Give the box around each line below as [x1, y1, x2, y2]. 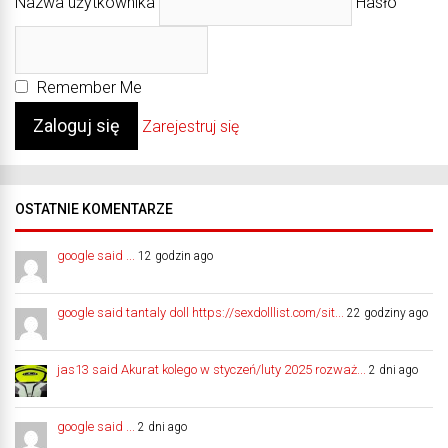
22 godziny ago [347, 305, 428, 320]
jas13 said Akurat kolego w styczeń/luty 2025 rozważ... [57, 361, 366, 377]
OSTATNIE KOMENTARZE [15, 200, 173, 217]
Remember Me [33, 77, 142, 97]
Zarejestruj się [142, 116, 239, 136]
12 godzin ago [138, 248, 213, 263]
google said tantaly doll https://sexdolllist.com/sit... [57, 304, 344, 320]
